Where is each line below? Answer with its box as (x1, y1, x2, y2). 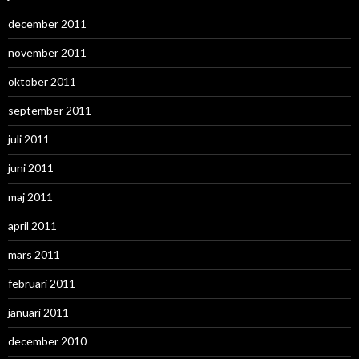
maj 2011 (8, 190, 53, 204)
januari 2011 (8, 305, 69, 320)
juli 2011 (8, 132, 50, 147)
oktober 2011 (8, 75, 76, 89)
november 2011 (8, 46, 87, 60)
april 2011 (8, 219, 57, 233)
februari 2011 (8, 276, 75, 291)
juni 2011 (8, 161, 54, 175)
